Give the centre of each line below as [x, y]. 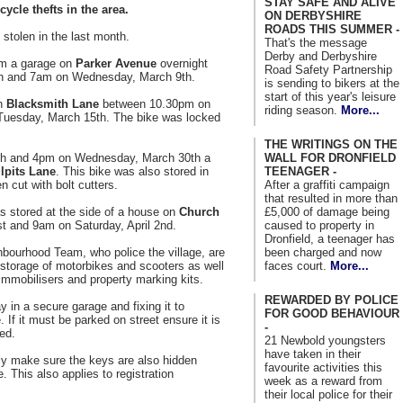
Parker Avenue [116, 63]
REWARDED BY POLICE [331, 300]
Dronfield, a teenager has [330, 238]
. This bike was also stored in [132, 171]
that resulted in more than [331, 198]
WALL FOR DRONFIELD [330, 157]
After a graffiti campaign [327, 184]
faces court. [297, 265]
